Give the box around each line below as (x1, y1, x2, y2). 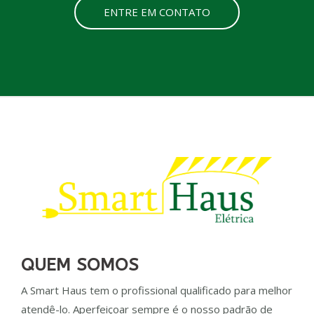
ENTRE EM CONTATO (104, 5, 210, 20)
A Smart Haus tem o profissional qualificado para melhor (21, 282, 292, 297)
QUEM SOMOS (21, 254, 139, 275)
